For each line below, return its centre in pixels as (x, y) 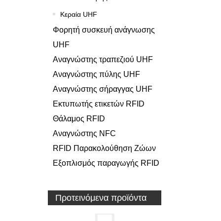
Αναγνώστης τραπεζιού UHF (103, 59)
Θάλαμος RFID (79, 118)
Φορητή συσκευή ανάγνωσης (104, 30)
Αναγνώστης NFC (84, 133)
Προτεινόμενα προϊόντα (101, 198)
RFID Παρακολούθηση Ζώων (104, 148)
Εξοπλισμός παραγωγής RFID (106, 163)
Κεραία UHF (79, 14)
